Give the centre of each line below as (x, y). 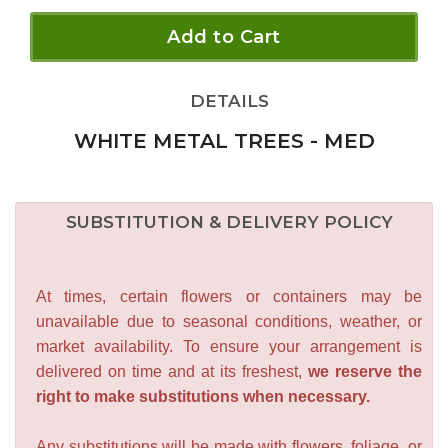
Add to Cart (224, 36)
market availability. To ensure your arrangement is (229, 346)
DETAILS (224, 100)
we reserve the (362, 371)
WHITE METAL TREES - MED (224, 140)
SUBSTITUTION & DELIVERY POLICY (229, 221)
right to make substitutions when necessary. (203, 396)
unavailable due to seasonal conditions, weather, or (229, 321)
